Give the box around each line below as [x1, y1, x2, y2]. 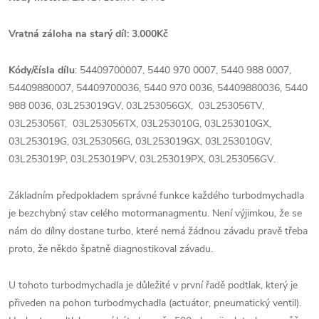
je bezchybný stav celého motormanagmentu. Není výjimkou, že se [9, 206, 302, 220]
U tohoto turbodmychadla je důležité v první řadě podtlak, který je [9, 278, 298, 292]
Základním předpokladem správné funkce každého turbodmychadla [9, 189, 304, 202]
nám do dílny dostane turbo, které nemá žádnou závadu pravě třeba [9, 224, 308, 238]
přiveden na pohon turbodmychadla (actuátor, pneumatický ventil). [9, 296, 301, 310]
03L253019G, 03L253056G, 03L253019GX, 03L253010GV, [9, 135, 272, 148]
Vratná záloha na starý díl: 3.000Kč [9, 27, 168, 41]
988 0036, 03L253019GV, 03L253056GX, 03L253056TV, [9, 99, 267, 113]
